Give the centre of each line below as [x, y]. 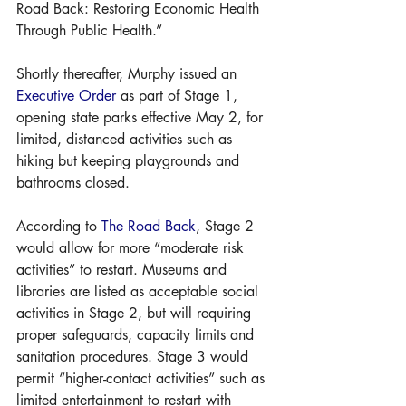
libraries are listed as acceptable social [140, 291]
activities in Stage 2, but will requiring [136, 313]
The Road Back [149, 226]
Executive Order [66, 95]
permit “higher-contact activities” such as [143, 378]
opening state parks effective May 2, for [142, 117]
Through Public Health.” [89, 30]
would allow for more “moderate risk [132, 247]
